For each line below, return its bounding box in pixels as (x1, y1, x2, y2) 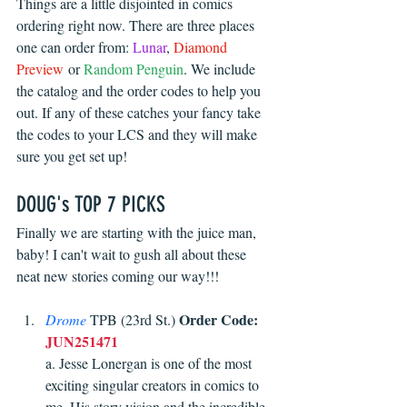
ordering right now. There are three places (16, 15, 258, 35)
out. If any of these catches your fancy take (16, 103, 264, 123)
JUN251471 (45, 331, 118, 352)
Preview (16, 59, 64, 79)
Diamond (174, 37, 231, 57)
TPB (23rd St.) (86, 310, 179, 330)
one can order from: (16, 37, 133, 57)
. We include (184, 59, 259, 79)
